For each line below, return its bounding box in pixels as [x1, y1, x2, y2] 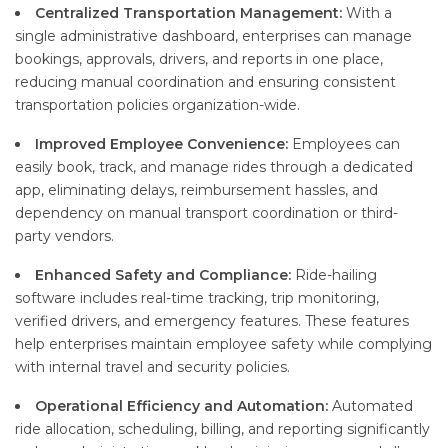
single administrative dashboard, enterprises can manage [15, 27, 412, 46]
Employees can [288, 135, 400, 154]
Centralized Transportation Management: [35, 4, 342, 23]
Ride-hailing [295, 266, 377, 285]
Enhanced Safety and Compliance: [35, 266, 295, 285]
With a [342, 4, 392, 23]
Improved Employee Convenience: [35, 135, 288, 154]
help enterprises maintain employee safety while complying [15, 335, 432, 354]
